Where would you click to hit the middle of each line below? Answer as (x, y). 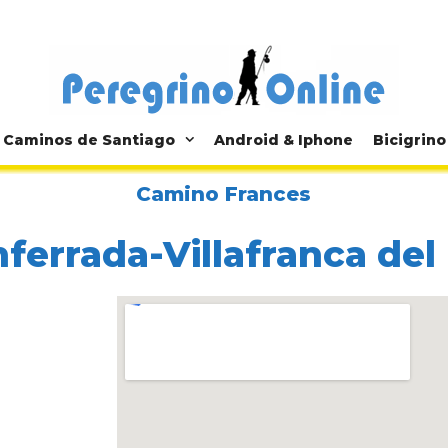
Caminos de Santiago (88, 140)
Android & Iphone (283, 140)
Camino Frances (224, 194)
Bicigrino (409, 140)
